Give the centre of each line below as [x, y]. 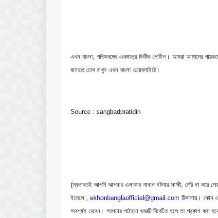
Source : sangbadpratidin [106, 112]
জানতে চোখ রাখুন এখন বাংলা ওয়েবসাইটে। [116, 70]
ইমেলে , [80, 198]
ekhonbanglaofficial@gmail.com [135, 198]
